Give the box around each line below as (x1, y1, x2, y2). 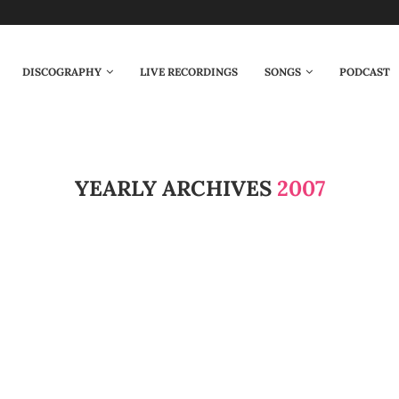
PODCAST (338, 65, 390, 78)
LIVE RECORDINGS (139, 65, 238, 78)
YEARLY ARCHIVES (74, 175, 277, 202)
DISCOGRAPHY (21, 65, 102, 78)
